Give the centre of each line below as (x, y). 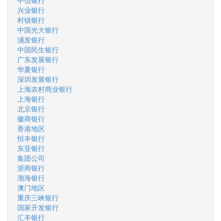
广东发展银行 (38, 59)
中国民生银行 (38, 49)
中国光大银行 (38, 30)
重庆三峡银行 (38, 197)
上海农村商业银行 (45, 89)
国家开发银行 (38, 207)
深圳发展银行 (38, 79)
